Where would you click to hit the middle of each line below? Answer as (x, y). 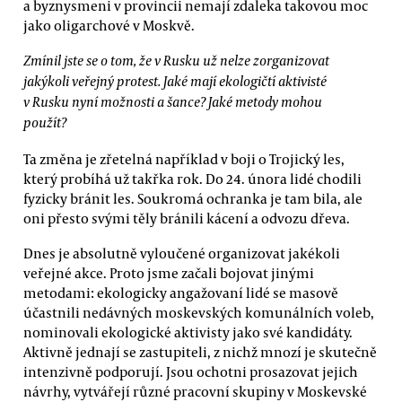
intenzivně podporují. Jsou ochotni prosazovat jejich (191, 372)
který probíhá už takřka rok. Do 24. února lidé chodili (192, 178)
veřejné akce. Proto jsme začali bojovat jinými (169, 273)
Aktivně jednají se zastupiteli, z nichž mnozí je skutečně (200, 352)
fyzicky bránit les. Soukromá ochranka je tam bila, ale (193, 198)
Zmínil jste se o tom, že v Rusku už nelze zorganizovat (176, 61)
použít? (45, 122)
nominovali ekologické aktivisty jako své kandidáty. (188, 332)
